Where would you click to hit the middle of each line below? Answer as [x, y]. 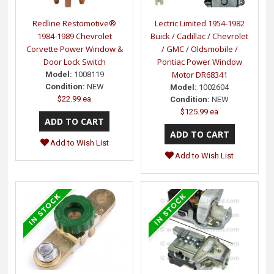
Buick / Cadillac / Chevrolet [200, 36]
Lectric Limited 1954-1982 [199, 23]
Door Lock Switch [74, 61]
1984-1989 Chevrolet [74, 36]
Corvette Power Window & [74, 49]
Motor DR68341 [199, 74]
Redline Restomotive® [75, 23]
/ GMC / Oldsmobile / [199, 49]
